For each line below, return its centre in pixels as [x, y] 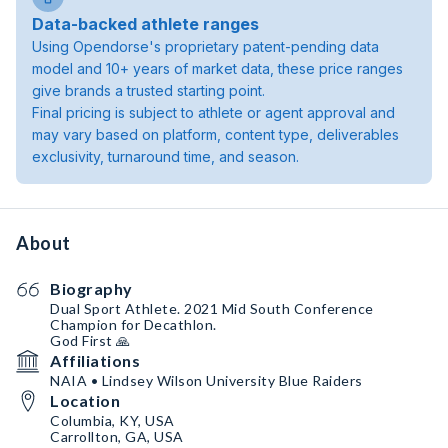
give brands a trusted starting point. [148, 90]
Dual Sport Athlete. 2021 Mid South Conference [212, 308]
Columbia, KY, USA [112, 420]
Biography [91, 288]
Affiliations [95, 360]
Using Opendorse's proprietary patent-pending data [205, 46]
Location [85, 400]
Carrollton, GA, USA [117, 436]
